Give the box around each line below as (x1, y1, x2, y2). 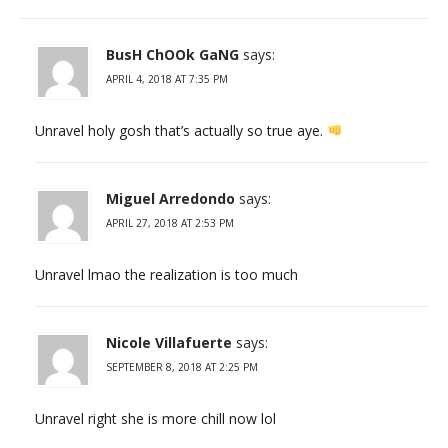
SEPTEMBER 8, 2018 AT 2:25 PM (106, 359, 258, 374)
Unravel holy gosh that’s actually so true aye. (35, 120, 327, 140)
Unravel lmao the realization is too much (35, 264, 298, 284)
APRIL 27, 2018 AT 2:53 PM (106, 215, 234, 230)
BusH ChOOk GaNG (106, 44, 239, 64)
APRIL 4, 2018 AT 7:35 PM (106, 71, 228, 86)
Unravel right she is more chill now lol (35, 408, 276, 428)
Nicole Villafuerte (106, 332, 232, 352)
